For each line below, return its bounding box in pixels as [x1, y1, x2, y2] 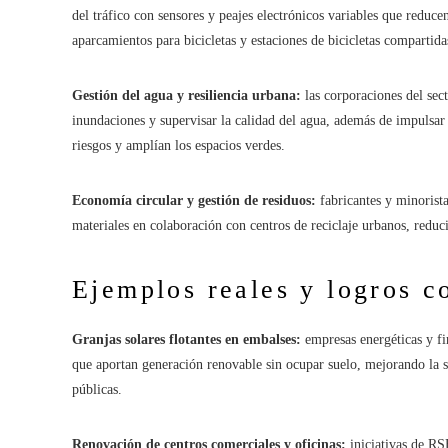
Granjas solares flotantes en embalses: [72, 331, 301, 347]
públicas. [72, 381, 122, 397]
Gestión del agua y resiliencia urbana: [72, 87, 301, 103]
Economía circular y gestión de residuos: [72, 192, 316, 208]
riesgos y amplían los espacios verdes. [72, 137, 285, 153]
